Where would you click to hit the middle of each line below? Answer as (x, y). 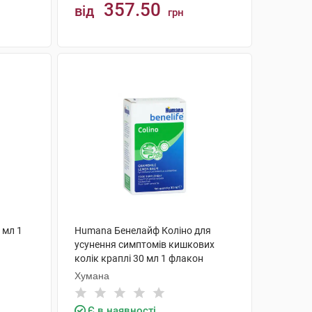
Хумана (92, 276)
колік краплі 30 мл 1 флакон (139, 258)
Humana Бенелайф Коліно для (142, 231)
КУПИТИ (161, 64)
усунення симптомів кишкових (144, 244)
